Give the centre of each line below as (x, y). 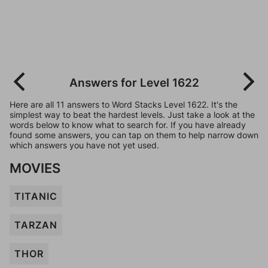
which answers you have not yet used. (84, 145)
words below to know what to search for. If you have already (128, 125)
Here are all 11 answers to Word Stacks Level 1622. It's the (124, 104)
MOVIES (35, 168)
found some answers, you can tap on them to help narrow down (134, 135)
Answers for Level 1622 (134, 83)
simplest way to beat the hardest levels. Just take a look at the (132, 115)
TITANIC (36, 196)
